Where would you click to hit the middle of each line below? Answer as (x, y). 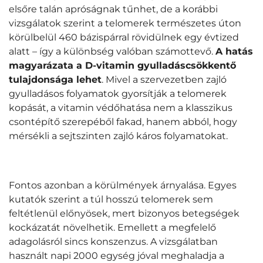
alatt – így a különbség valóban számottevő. (112, 51)
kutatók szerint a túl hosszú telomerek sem (111, 199)
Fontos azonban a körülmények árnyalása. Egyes (123, 185)
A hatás (234, 51)
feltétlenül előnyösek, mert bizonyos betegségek (124, 213)
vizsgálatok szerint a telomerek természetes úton (125, 23)
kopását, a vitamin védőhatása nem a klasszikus (121, 107)
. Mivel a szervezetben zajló (164, 79)
